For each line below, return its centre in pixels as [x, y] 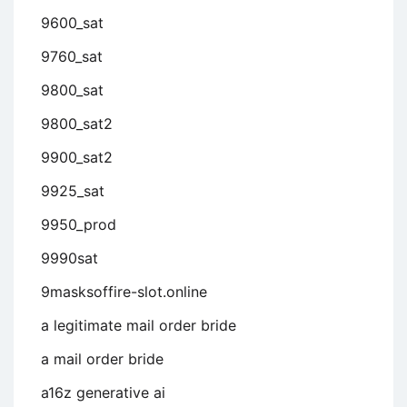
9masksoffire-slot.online [124, 292]
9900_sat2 [77, 158]
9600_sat [72, 23]
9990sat [69, 258]
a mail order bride [102, 359]
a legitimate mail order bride [139, 326]
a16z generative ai [103, 393]
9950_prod [79, 225]
